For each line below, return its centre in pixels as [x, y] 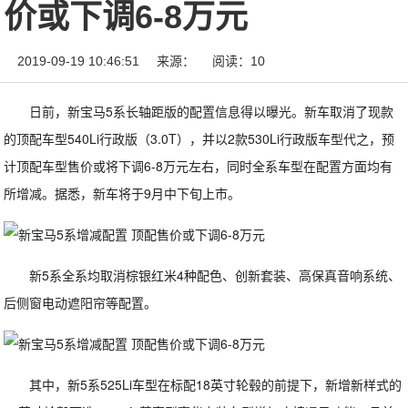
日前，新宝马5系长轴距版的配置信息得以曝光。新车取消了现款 [212, 111]
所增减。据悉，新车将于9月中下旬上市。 [122, 193]
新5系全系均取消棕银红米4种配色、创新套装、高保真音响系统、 [215, 275]
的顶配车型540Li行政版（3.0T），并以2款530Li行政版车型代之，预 [199, 138]
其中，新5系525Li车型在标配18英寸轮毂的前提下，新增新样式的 [216, 384]
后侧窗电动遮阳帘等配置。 [81, 302]
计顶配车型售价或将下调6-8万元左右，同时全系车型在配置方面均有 [199, 166]
